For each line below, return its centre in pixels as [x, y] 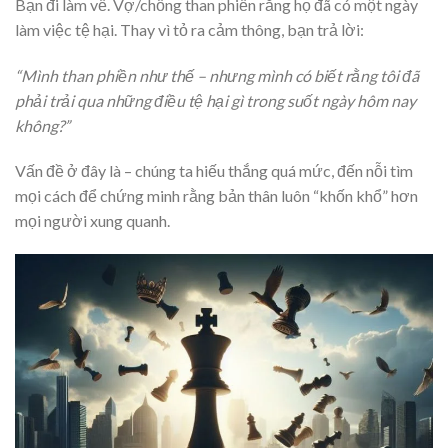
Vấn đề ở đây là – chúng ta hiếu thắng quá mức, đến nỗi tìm [214, 171]
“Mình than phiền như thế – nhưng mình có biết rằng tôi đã [217, 75]
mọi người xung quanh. [92, 221]
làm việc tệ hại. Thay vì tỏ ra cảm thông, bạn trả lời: [189, 29]
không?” [42, 125]
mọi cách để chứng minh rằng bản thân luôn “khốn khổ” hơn [216, 196]
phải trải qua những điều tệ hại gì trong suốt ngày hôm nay [215, 100]
